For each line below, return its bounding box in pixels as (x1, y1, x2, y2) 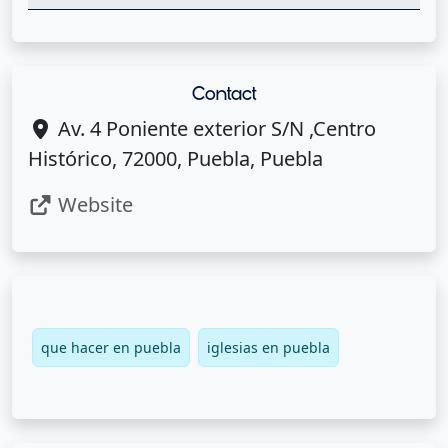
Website (53, 191, 133, 219)
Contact (192, 82, 256, 107)
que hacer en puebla (41, 338, 181, 358)
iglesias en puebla (207, 338, 330, 358)
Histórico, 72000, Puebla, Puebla (28, 145, 323, 173)
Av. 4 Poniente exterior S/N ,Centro (53, 115, 376, 143)
